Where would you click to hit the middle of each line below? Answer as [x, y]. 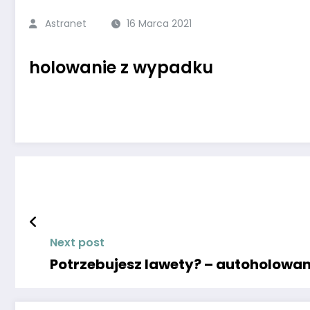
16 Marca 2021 [159, 23]
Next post [77, 242]
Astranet [66, 23]
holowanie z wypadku [121, 67]
